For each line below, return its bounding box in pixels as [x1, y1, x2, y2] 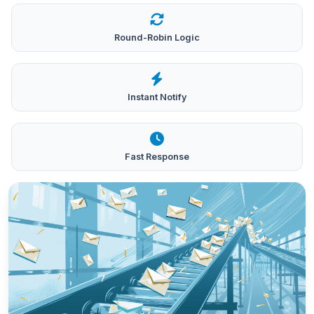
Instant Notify [127, 91, 187, 102]
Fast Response [125, 151, 189, 162]
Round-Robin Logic [114, 32, 200, 43]
